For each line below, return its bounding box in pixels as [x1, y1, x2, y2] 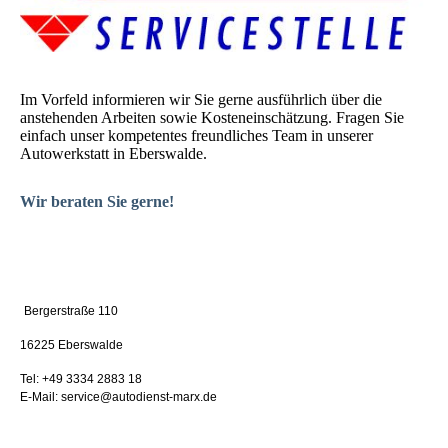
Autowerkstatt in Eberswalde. [20, 145, 207, 163]
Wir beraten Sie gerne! [20, 193, 174, 211]
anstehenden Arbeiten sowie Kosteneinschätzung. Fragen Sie [20, 109, 404, 127]
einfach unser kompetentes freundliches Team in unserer [20, 127, 373, 145]
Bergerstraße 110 [24, 304, 118, 319]
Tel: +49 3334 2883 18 [20, 372, 142, 387]
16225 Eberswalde [20, 338, 123, 353]
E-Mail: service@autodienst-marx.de [20, 390, 217, 405]
